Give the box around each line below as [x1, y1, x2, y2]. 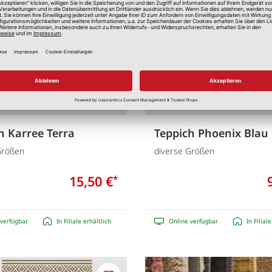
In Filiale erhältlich [56, 216, 111, 225]
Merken [107, 1, 140, 13]
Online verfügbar [169, 216, 218, 225]
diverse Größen [154, 144, 214, 157]
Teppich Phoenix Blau [154, 126, 268, 141]
